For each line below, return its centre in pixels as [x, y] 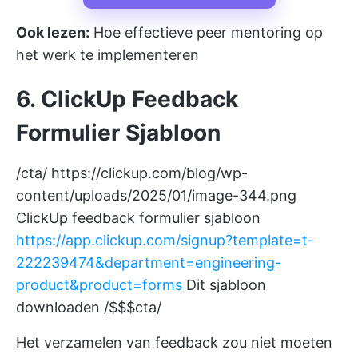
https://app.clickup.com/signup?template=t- [165, 240]
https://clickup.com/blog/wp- [149, 173]
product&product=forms [99, 285]
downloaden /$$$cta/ [89, 307]
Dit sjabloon [224, 285]
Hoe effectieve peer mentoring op [206, 32]
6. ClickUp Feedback [127, 99]
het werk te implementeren [107, 55]
